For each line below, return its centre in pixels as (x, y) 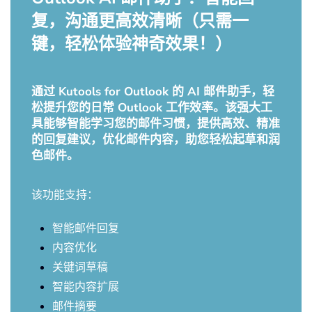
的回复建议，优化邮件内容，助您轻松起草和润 (156, 140)
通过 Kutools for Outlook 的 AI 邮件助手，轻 (153, 92)
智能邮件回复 (86, 228)
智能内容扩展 (86, 286)
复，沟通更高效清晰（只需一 (140, 21)
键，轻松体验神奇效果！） (132, 44)
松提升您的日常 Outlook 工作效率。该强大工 (152, 108)
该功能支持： (65, 194)
